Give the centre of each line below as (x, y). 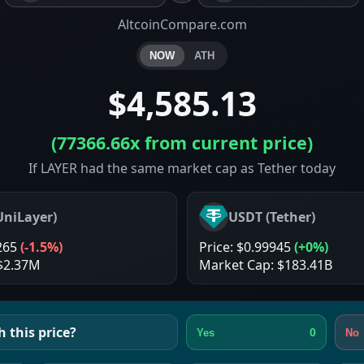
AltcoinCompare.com (182, 24)
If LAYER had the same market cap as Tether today (182, 168)
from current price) (226, 143)
